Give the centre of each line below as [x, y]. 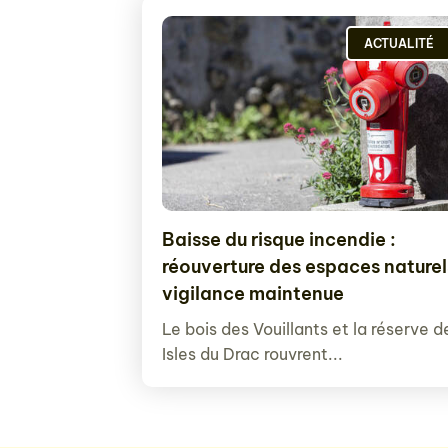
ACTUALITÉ [398, 43]
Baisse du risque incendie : [279, 239]
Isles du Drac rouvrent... [252, 354]
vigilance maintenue [253, 293]
